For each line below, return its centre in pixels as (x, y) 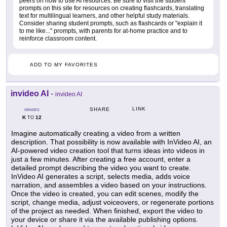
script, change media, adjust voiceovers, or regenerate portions (112, 202)
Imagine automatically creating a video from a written (96, 133)
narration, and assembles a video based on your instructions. (109, 185)
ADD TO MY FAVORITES (64, 64)
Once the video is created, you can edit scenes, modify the (105, 193)
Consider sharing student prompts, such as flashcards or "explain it (111, 23)
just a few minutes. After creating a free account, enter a (101, 159)
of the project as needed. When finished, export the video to (107, 211)
